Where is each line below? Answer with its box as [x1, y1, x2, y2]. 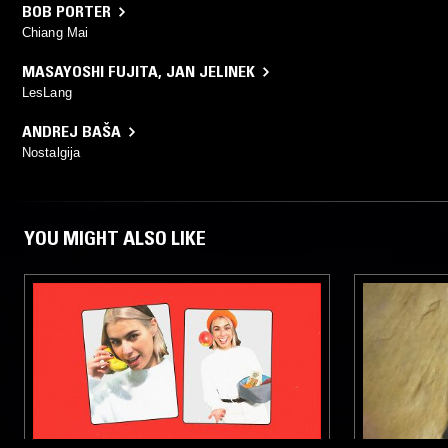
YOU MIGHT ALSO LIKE [24, 226, 206, 251]
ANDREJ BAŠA [22, 121, 121, 142]
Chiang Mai [22, 25, 88, 41]
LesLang [22, 85, 72, 101]
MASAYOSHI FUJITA [22, 61, 158, 82]
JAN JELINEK [166, 61, 255, 82]
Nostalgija [22, 145, 80, 161]
